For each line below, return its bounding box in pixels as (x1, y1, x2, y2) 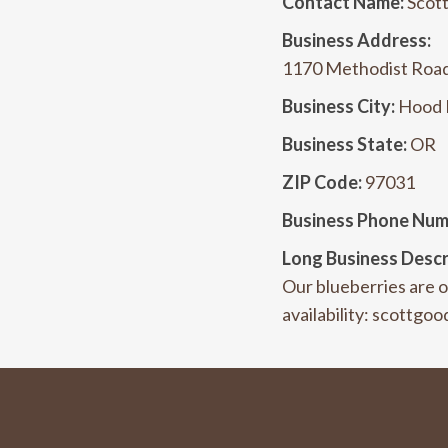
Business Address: (282, 28, 431, 51)
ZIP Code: (282, 170, 362, 193)
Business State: (282, 132, 407, 155)
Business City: (282, 94, 395, 117)
